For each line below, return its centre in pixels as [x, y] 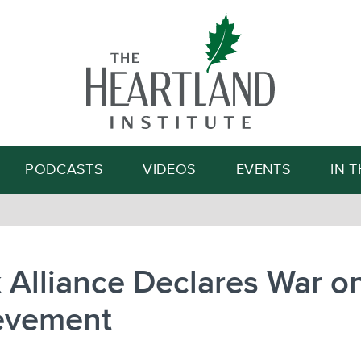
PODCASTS [64, 170]
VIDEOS [170, 170]
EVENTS [263, 170]
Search [256, 89]
